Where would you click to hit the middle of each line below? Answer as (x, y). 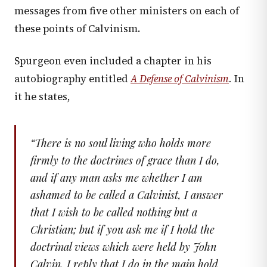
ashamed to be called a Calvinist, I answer (127, 195)
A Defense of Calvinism (180, 79)
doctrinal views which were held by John (123, 247)
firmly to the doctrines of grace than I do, (125, 161)
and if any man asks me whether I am (117, 178)
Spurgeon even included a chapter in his (113, 61)
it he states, (42, 97)
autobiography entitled (72, 79)
